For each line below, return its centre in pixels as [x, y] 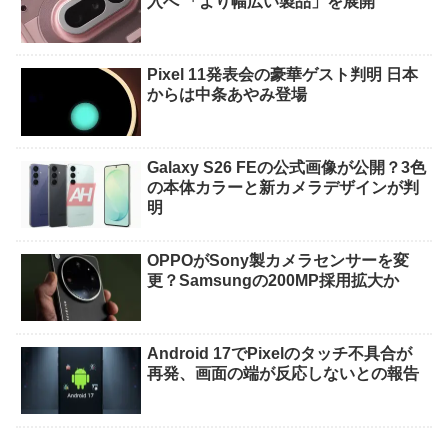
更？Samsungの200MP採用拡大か [273, 280]
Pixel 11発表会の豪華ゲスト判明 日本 [283, 75]
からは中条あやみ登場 [227, 95]
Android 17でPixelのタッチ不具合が [280, 353]
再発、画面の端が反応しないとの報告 [283, 373]
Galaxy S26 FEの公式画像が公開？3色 [287, 167]
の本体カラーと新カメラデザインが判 [283, 187]
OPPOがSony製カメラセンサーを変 [278, 260]
